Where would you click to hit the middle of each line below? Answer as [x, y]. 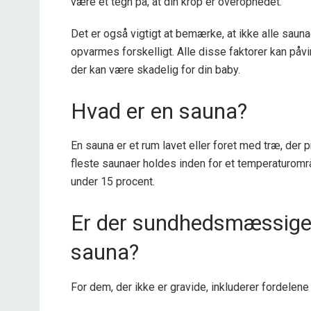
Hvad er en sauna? [159, 111]
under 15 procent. [113, 182]
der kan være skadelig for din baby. [155, 69]
